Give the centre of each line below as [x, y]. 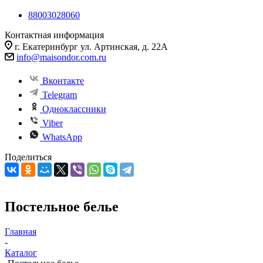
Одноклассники [74, 109]
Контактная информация [54, 35]
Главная [21, 231]
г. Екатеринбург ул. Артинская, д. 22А [91, 47]
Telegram [60, 95]
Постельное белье [62, 206]
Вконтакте [63, 81]
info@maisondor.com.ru [61, 57]
